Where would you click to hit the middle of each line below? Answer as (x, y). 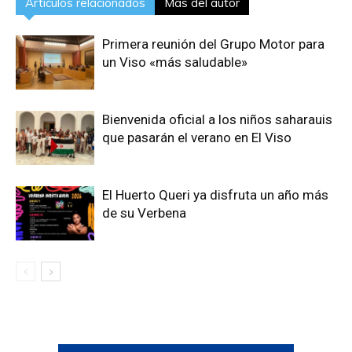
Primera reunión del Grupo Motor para (213, 44)
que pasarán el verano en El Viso (197, 137)
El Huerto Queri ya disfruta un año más (215, 194)
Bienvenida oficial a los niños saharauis (217, 119)
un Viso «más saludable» (175, 62)
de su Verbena (144, 213)
